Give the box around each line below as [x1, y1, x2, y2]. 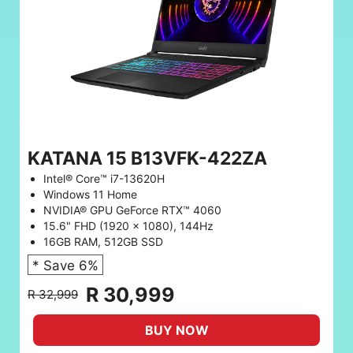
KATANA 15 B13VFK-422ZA [28, 147, 267, 169]
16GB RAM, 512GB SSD [43, 234, 163, 248]
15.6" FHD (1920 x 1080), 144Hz [43, 218, 214, 232]
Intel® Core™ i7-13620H [43, 171, 165, 185]
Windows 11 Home [43, 187, 137, 201]
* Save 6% [32, 257, 98, 273]
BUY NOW [144, 321, 209, 338]
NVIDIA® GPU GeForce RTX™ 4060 [43, 203, 221, 217]
